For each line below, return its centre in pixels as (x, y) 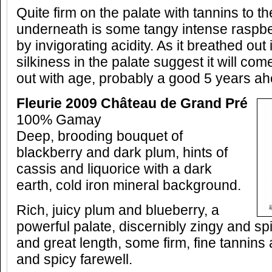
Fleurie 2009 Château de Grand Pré (132, 104)
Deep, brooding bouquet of (100, 136)
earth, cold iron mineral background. (129, 185)
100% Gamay (59, 120)
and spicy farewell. (74, 260)
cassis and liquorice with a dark (114, 169)
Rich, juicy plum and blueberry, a (118, 210)
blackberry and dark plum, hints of (122, 153)
